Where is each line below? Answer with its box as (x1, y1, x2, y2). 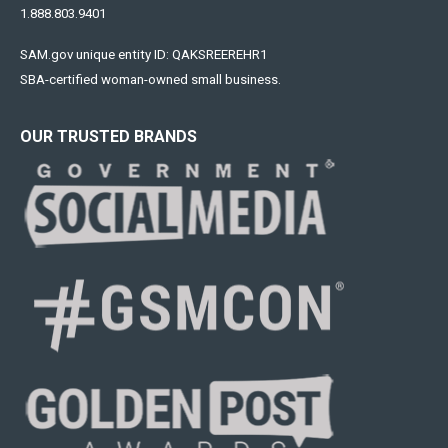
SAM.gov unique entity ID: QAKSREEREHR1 (20, 47, 267, 62)
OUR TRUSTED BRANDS (20, 127, 197, 146)
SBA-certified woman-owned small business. (20, 72, 284, 87)
